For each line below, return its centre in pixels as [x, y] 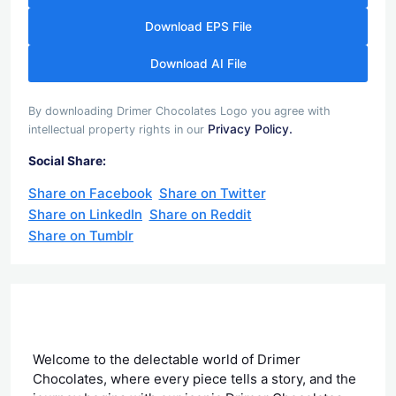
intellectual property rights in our [118, 129]
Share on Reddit [200, 214]
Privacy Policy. [250, 129]
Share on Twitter [212, 193]
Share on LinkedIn [85, 214]
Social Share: [67, 160]
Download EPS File [198, 27]
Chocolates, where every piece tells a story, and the [194, 378]
